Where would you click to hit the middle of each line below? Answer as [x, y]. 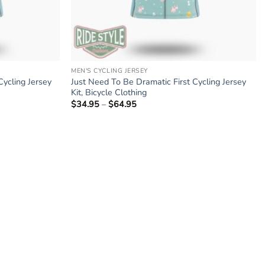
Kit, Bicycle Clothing [109, 92]
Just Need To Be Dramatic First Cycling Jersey [159, 82]
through [152, 129]
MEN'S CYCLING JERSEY [109, 71]
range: [149, 113]
